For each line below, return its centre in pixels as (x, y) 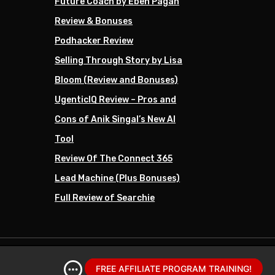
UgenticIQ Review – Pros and (116, 99)
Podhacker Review (94, 41)
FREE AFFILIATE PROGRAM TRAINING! (174, 268)
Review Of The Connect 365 (114, 158)
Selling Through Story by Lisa (119, 60)
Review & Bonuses (94, 21)
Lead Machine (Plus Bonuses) (118, 178)
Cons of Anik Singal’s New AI (115, 119)
